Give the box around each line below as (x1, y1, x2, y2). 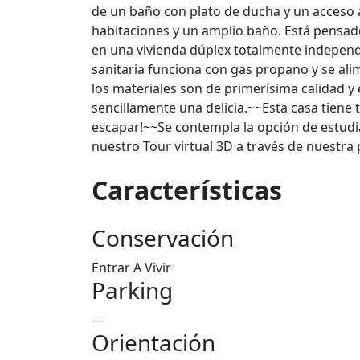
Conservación (92, 223, 234, 253)
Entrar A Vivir (92, 259, 171, 276)
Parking (92, 275, 173, 305)
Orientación (92, 327, 215, 358)
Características (92, 173, 282, 207)
